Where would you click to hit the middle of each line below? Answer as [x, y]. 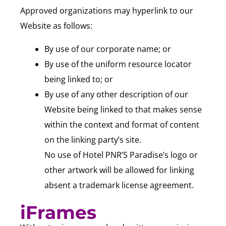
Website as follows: [56, 25]
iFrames [58, 212]
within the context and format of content [122, 124]
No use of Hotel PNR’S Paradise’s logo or [121, 155]
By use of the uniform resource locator [118, 64]
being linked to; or [79, 79]
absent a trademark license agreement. [119, 185]
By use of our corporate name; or [108, 49]
